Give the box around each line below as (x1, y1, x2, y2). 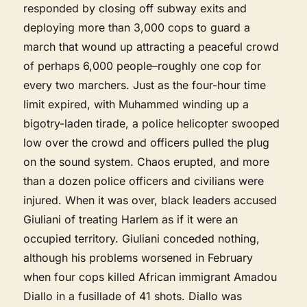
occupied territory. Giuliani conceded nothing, (23, 231, 260, 245)
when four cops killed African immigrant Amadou (23, 269, 278, 284)
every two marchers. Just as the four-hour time (23, 77, 267, 92)
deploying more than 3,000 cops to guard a (23, 20, 251, 34)
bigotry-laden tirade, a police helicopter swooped (23, 116, 280, 130)
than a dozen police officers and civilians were (23, 173, 265, 188)
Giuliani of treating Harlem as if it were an (23, 212, 238, 226)
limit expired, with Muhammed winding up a (23, 97, 249, 111)
